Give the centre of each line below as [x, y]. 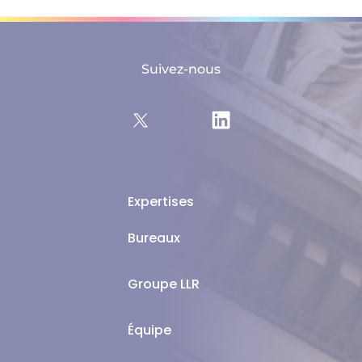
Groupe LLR [163, 284]
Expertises [160, 201]
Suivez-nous [181, 69]
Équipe [149, 330]
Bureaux [154, 238]
